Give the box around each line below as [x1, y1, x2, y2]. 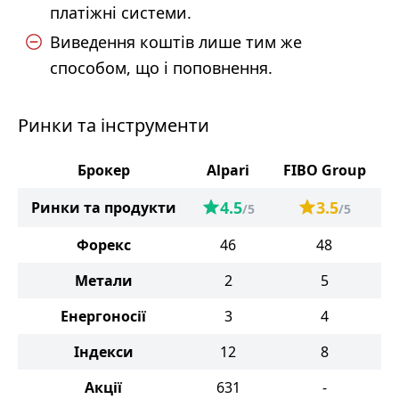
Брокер [77, 160, 130, 180]
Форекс [76, 235, 131, 255]
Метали [74, 271, 133, 290]
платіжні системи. [50, 2, 191, 23]
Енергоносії [61, 306, 146, 326]
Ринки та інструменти [18, 113, 209, 137]
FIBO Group [282, 160, 366, 180]
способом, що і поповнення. [50, 57, 273, 78]
